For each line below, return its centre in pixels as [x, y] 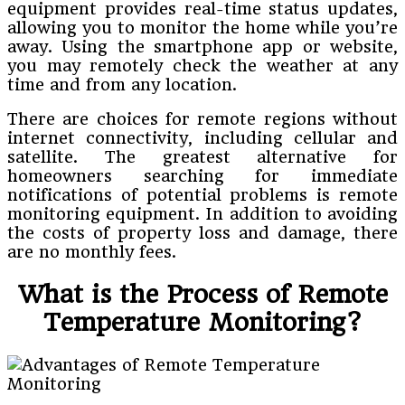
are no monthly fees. [92, 251]
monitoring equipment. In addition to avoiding [202, 213]
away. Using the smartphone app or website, [202, 46]
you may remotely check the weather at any [202, 65]
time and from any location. [122, 84]
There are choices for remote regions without [202, 118]
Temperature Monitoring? [202, 322]
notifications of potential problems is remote [202, 194]
